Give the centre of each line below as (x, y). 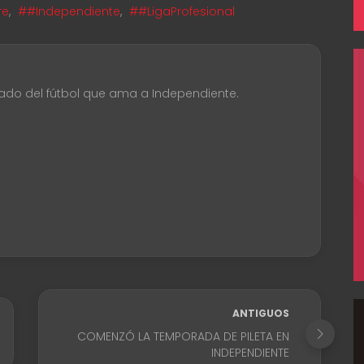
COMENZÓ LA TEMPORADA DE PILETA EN (184, 337)
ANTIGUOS (261, 314)
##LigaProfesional (182, 12)
